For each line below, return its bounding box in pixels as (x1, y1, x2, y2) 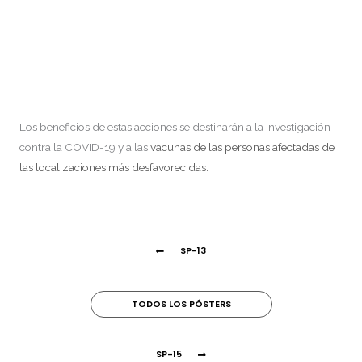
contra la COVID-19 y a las (19, 140, 150, 154)
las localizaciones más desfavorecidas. (19, 160, 208, 174)
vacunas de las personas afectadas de (150, 140, 335, 154)
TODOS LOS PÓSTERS (131, 297, 231, 311)
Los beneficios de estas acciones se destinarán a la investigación (19, 120, 330, 133)
